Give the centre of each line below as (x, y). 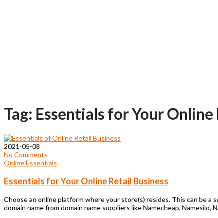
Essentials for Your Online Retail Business (86, 181)
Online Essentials (30, 163)
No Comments (26, 154)
